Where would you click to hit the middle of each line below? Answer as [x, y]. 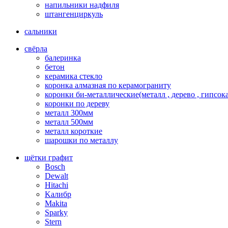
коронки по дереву [77, 103]
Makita [56, 203]
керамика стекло [74, 76]
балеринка [63, 58]
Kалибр [58, 194]
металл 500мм [69, 122]
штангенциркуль [74, 14]
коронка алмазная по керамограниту [108, 85]
